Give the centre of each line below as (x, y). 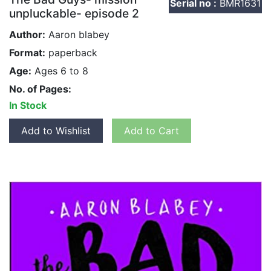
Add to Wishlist (56, 130)
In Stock (28, 105)
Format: (27, 52)
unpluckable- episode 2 (74, 13)
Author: (27, 34)
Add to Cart (152, 130)
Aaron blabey (77, 34)
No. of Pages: (40, 89)
